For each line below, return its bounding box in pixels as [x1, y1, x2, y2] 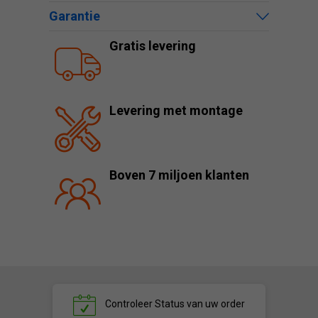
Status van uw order [153, 298, 245, 310]
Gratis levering [109, 38, 196, 53]
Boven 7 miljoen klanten [109, 168, 249, 182]
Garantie [49, 9, 100, 23]
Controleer [105, 298, 153, 310]
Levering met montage [109, 103, 243, 118]
